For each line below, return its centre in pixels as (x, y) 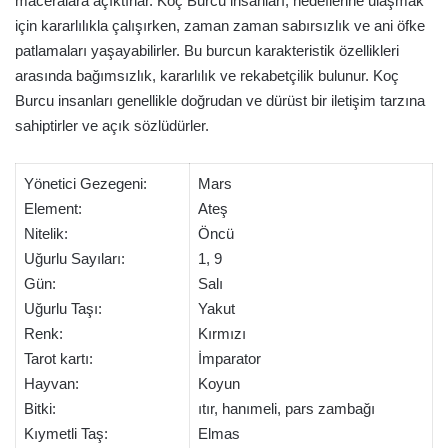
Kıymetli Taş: (65, 433)
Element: (52, 208)
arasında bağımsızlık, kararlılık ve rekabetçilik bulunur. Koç (207, 75)
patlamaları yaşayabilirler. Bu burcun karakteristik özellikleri (207, 50)
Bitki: (39, 408)
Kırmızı (221, 333)
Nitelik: (45, 233)
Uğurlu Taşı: (62, 308)
